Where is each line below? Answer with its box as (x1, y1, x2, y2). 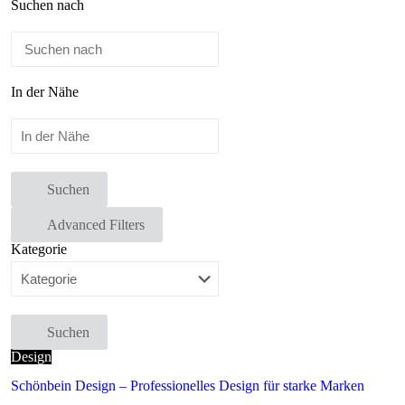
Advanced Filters (47, 217, 145, 232)
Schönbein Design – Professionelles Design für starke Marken (11, 378, 364, 393)
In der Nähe (11, 84, 79, 99)
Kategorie (11, 241, 67, 257)
